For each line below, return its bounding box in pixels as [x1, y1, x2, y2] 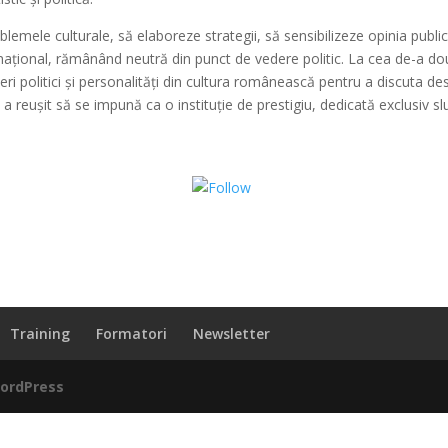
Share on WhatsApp [250, 178, 379, 197]
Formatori [96, 324, 168, 343]
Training [10, 324, 71, 343]
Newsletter [193, 324, 271, 343]
